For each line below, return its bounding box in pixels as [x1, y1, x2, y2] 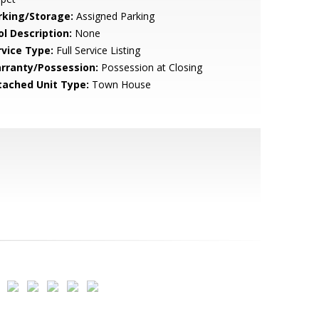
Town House [88, 78, 151, 91]
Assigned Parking [73, 9, 155, 23]
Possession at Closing [98, 61, 202, 74]
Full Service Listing [53, 43, 140, 57]
